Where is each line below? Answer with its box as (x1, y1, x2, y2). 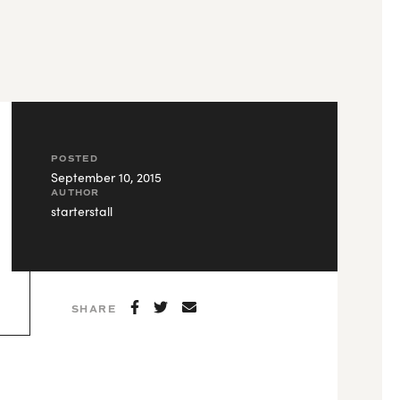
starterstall (50, 203, 112, 220)
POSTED (50, 153, 99, 164)
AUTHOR (50, 187, 100, 198)
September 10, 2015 (50, 169, 162, 186)
